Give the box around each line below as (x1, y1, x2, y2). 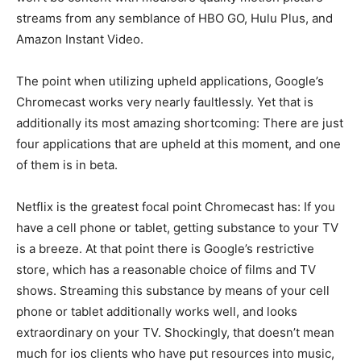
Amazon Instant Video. (16, 31, 143, 47)
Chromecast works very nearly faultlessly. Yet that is (16, 93, 313, 110)
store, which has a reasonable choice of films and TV (16, 261, 316, 277)
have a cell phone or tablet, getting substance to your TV (16, 219, 338, 235)
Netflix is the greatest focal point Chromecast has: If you (16, 198, 335, 214)
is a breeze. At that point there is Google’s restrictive (16, 240, 314, 256)
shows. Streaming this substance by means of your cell (16, 282, 330, 298)
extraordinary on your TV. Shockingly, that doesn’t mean (16, 324, 334, 340)
